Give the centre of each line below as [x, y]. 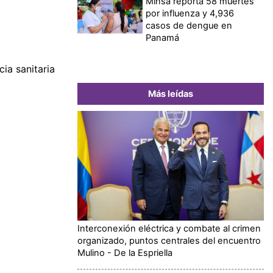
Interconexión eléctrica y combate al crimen [169, 228]
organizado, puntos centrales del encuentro [169, 240]
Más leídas [171, 94]
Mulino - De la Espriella [125, 253]
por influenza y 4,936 [190, 13]
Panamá [163, 37]
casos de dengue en [189, 25]
